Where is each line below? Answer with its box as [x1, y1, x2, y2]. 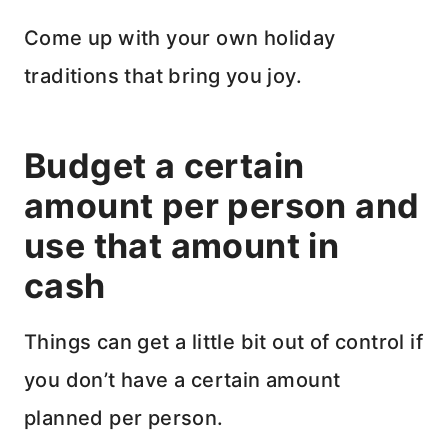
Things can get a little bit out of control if [24, 330, 423, 355]
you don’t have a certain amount [24, 368, 341, 393]
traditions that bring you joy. [24, 64, 302, 89]
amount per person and [24, 185, 420, 227]
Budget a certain [24, 145, 305, 187]
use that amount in [24, 225, 340, 267]
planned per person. [24, 406, 224, 431]
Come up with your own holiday [24, 26, 336, 51]
